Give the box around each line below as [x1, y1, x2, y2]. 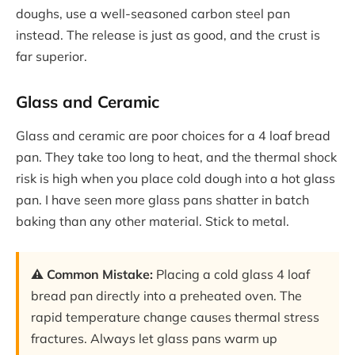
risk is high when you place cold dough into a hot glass [16, 170, 335, 187]
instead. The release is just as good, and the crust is [16, 26, 320, 43]
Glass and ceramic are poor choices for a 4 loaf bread [16, 128, 330, 144]
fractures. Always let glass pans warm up [31, 330, 277, 346]
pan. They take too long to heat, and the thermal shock [16, 149, 337, 166]
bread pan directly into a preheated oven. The [31, 287, 302, 303]
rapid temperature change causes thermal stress [31, 308, 319, 325]
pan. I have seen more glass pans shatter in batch [16, 192, 309, 208]
